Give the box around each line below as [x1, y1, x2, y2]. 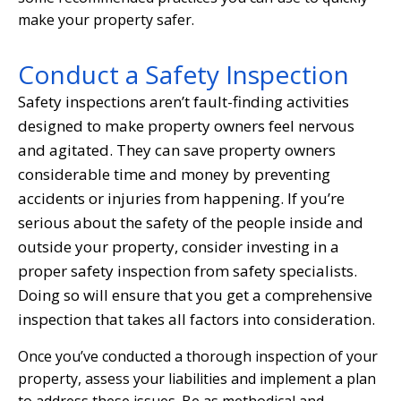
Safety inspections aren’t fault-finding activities [18, 90, 349, 112]
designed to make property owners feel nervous [18, 115, 354, 136]
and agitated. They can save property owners [18, 139, 336, 160]
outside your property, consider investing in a [18, 235, 339, 257]
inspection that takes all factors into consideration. [18, 308, 375, 329]
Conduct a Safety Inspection [18, 56, 349, 91]
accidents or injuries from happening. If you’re [18, 187, 345, 209]
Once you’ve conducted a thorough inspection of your [18, 346, 378, 366]
